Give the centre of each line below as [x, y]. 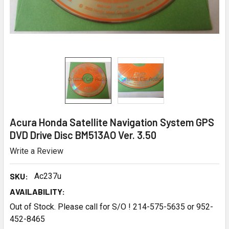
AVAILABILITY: [37, 191]
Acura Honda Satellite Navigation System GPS [112, 122]
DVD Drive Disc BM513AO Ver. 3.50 [83, 135]
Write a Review [37, 151]
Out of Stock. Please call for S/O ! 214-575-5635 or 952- [111, 207]
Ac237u [48, 176]
